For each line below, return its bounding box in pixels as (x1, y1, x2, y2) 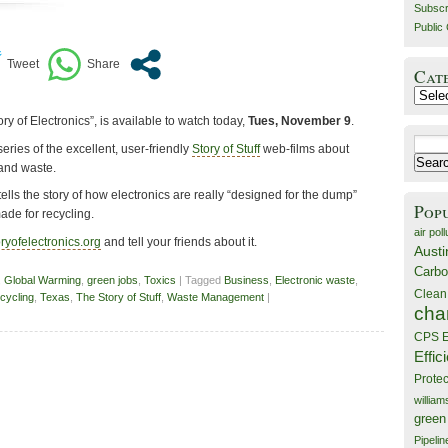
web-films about (260, 141, 349, 156)
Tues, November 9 (248, 114, 351, 129)
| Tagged (176, 274, 224, 287)
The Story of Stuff (76, 291, 161, 304)
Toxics (144, 274, 176, 287)
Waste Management (167, 291, 264, 304)
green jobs (87, 274, 138, 287)
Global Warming (4, 274, 81, 287)
